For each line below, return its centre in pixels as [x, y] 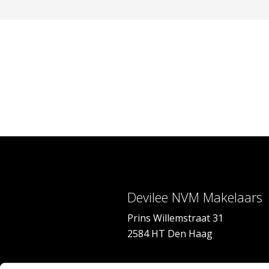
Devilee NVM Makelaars [195, 198]
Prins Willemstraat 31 [175, 218]
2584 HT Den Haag [170, 234]
